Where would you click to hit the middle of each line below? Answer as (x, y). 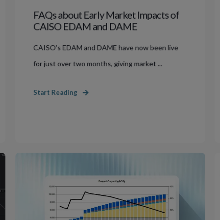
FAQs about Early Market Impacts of (106, 14)
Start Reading (55, 92)
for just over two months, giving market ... (97, 63)
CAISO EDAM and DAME (85, 26)
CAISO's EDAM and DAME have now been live (106, 47)
